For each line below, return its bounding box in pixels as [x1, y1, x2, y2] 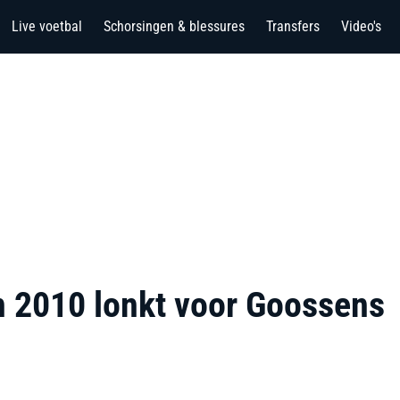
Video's [341, 18, 381, 35]
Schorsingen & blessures [104, 18, 245, 35]
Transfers [266, 18, 320, 35]
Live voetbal [12, 18, 82, 35]
